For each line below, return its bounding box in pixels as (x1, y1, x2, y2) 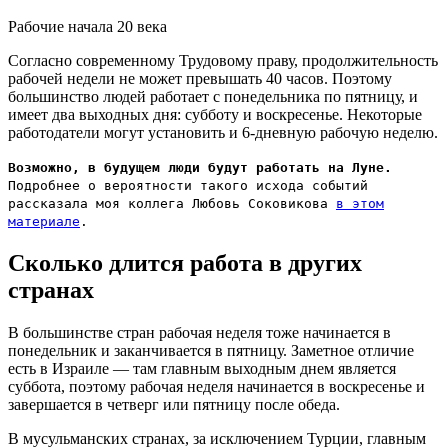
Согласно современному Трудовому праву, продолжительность (8, 51, 438, 69)
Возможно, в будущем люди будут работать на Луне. (8, 159, 392, 175)
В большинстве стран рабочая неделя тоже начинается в (8, 323, 391, 341)
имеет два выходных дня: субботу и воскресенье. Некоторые (8, 105, 422, 123)
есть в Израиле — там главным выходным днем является (8, 359, 396, 377)
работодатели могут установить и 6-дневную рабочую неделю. (8, 123, 438, 141)
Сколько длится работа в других (8, 249, 362, 276)
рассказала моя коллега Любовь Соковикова (8, 195, 336, 211)
